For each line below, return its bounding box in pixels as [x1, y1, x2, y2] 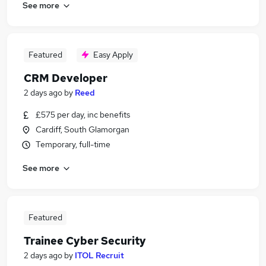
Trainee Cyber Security [24, 234, 146, 248]
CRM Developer [24, 71, 107, 85]
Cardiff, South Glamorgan [36, 124, 129, 135]
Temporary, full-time [36, 139, 110, 150]
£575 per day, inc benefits [36, 109, 130, 120]
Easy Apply [93, 49, 133, 60]
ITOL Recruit [75, 250, 124, 261]
